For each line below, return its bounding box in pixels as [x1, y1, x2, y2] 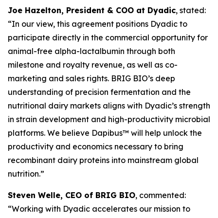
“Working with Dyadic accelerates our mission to [8, 204, 190, 214]
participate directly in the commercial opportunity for [8, 33, 208, 42]
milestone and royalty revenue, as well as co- [8, 60, 178, 70]
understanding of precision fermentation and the [8, 87, 191, 97]
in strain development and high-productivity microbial [8, 114, 210, 124]
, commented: [135, 190, 186, 200]
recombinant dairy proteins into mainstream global [8, 155, 199, 165]
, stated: [176, 5, 206, 15]
